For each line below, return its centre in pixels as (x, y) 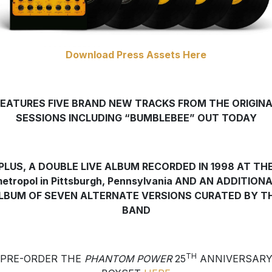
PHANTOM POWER (129, 259)
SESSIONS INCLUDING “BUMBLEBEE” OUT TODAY (136, 118)
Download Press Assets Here (136, 55)
